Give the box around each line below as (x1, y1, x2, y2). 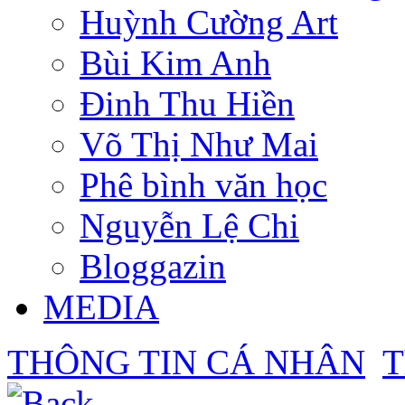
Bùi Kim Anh (80, 42, 271, 82)
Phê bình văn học (80, 165, 327, 204)
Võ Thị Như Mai (80, 124, 318, 164)
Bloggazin (80, 246, 226, 286)
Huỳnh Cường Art (80, 2, 338, 42)
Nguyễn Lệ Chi (80, 205, 299, 245)
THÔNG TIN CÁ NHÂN (7, 342, 365, 381)
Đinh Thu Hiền (80, 83, 295, 123)
